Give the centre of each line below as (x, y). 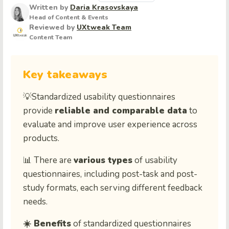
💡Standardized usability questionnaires (99, 97)
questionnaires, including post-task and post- (110, 174)
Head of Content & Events (69, 17)
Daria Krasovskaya (104, 7)
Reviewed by (53, 27)
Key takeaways (65, 75)
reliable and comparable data (121, 111)
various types (103, 161)
